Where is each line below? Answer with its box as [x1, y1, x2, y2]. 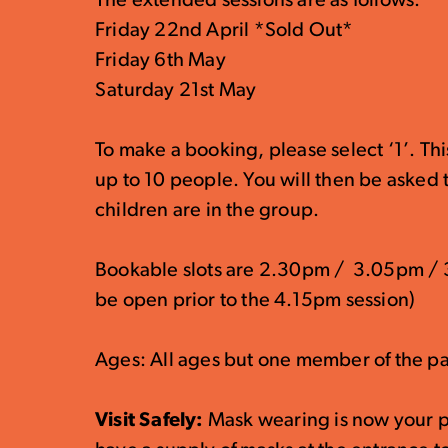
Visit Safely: [95, 411, 208, 431]
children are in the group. [95, 201, 320, 221]
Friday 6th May [95, 51, 226, 71]
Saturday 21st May [95, 81, 257, 101]
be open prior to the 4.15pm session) [95, 291, 416, 311]
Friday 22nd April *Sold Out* [95, 21, 354, 41]
